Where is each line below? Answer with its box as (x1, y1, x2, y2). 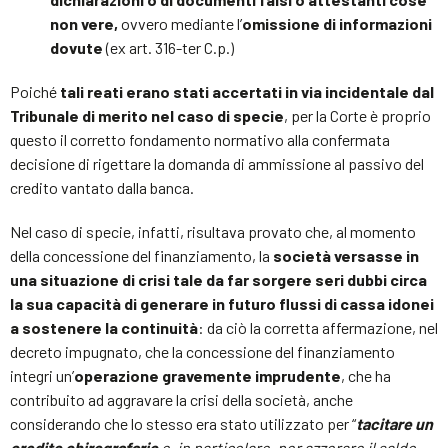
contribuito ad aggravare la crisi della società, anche (10, 389, 353, 409)
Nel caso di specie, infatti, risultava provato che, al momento (10, 221, 416, 241)
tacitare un (356, 413, 433, 433)
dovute (50, 37, 103, 57)
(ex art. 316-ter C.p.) (103, 37, 234, 57)
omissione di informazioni (242, 13, 432, 33)
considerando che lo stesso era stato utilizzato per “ (10, 413, 356, 433)
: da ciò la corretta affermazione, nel (198, 317, 438, 337)
